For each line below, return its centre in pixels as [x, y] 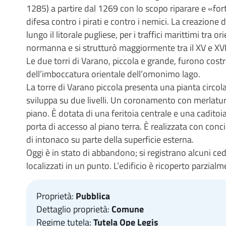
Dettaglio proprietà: [74, 209]
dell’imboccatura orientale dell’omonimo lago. [113, 74]
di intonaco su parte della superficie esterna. [110, 139]
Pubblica [93, 196]
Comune [128, 209]
